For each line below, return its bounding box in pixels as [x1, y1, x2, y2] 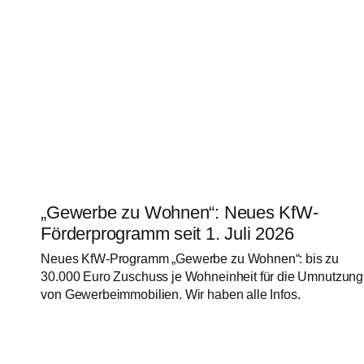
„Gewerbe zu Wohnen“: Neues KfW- [41, 201, 318, 223]
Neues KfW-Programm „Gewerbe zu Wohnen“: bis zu [41, 252, 340, 266]
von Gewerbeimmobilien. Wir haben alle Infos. [41, 288, 301, 302]
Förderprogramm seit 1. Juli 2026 [41, 223, 294, 244]
